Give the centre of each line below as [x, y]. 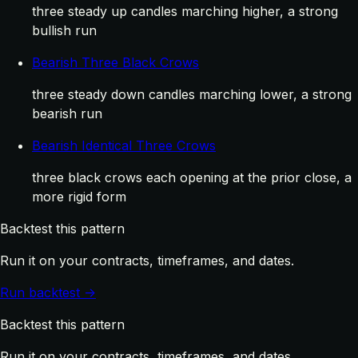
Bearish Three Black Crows [115, 62]
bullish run [64, 30]
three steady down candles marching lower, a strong [192, 94]
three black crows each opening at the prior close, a [192, 177]
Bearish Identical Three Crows [124, 145]
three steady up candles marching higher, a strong [185, 11]
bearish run [67, 113]
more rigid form [79, 196]
